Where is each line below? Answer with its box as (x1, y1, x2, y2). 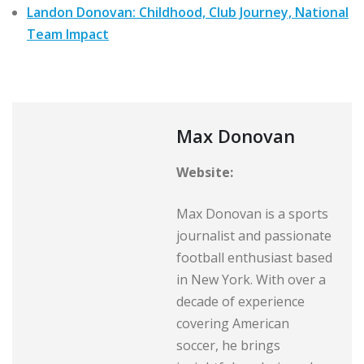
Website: (176, 163, 233, 182)
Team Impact (27, 25, 109, 44)
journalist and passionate (176, 227, 331, 245)
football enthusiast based (176, 249, 332, 267)
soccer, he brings (176, 336, 280, 355)
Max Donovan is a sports (176, 205, 328, 223)
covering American (176, 314, 289, 333)
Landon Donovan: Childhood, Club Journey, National (27, 3, 349, 22)
